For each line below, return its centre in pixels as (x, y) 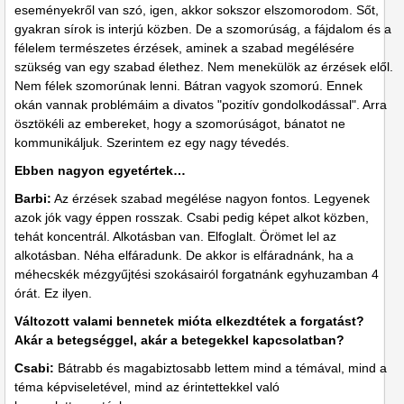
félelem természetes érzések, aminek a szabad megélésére (184, 48)
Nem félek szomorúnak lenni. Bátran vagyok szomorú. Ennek (188, 86)
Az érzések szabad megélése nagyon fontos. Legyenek (211, 199)
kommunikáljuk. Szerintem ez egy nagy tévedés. (152, 143)
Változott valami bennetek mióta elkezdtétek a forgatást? (189, 321)
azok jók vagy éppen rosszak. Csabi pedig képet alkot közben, (192, 218)
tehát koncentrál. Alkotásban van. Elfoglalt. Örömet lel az (175, 237)
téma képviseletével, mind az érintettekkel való (147, 387)
